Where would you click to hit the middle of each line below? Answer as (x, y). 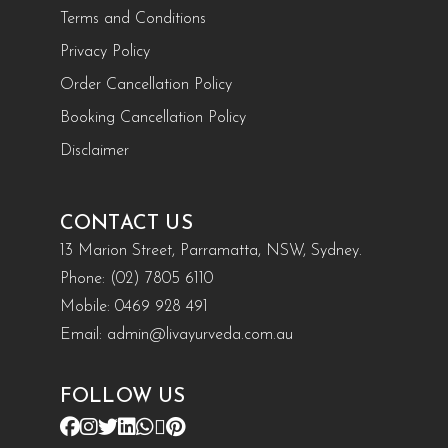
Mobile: (87, 307)
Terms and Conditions (132, 19)
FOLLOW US (122, 397)
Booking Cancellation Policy (152, 118)
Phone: (84, 279)
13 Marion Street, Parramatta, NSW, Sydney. (210, 251)
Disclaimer (94, 151)
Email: (83, 335)
